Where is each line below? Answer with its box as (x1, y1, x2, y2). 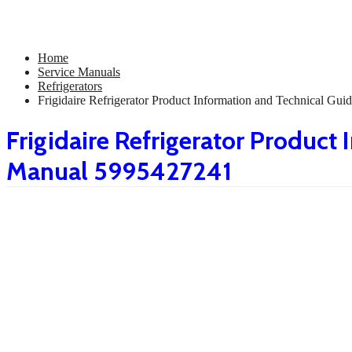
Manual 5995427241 (6, 155, 232, 186)
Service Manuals (38, 65, 120, 79)
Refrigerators (38, 79, 102, 93)
